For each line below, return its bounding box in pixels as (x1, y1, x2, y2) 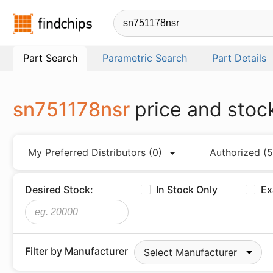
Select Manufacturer (144, 246, 237, 258)
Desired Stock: (25, 183, 93, 196)
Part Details (212, 52, 266, 64)
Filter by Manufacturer (25, 245, 128, 257)
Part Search (23, 52, 77, 64)
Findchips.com (92, 15, 158, 27)
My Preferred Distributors (28, 146, 149, 158)
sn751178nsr (13, 97, 135, 121)
